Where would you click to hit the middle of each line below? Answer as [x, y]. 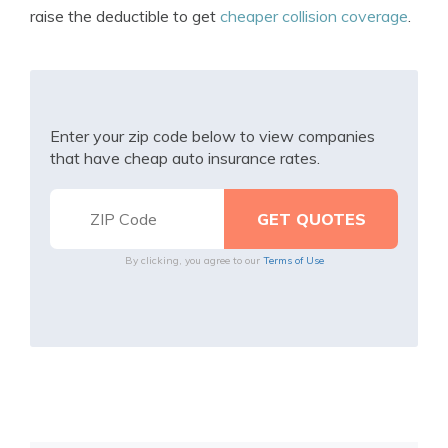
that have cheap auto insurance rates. [185, 158]
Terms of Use [293, 260]
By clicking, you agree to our [193, 260]
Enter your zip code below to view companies [212, 136]
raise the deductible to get [125, 16]
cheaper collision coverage [314, 16]
